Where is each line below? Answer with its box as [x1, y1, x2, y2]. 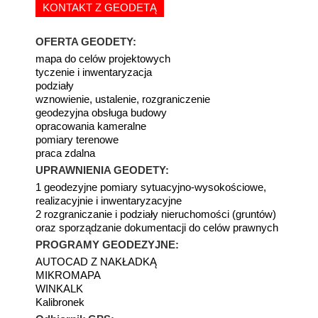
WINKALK [35, 283, 83, 295]
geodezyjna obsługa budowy [35, 106, 167, 119]
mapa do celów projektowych [35, 53, 170, 65]
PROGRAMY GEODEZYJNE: [35, 238, 179, 251]
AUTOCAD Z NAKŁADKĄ [35, 256, 157, 268]
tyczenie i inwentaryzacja [35, 66, 152, 78]
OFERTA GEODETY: [35, 35, 136, 48]
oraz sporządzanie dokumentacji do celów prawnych [35, 221, 278, 234]
